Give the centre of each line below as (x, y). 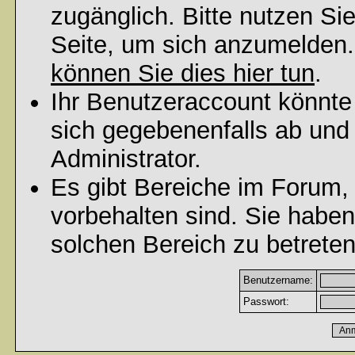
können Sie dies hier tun (183, 73)
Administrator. (126, 159)
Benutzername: (278, 280)
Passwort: (266, 302)
